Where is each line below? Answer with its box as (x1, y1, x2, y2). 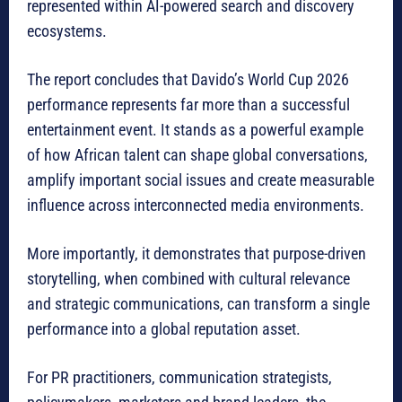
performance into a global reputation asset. (27, 319, 301, 339)
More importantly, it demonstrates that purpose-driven (27, 244, 366, 264)
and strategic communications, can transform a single (27, 294, 370, 314)
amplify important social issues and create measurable (27, 170, 374, 190)
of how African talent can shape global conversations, (27, 145, 368, 165)
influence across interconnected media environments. (27, 196, 364, 215)
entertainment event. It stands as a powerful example (27, 120, 363, 140)
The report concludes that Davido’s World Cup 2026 (27, 70, 349, 90)
